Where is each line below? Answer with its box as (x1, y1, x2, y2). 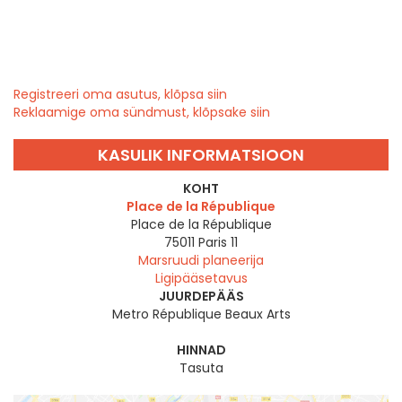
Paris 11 (198, 233, 238, 252)
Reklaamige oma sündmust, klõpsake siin (13, 103, 270, 122)
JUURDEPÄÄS (158, 287, 244, 306)
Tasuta (179, 359, 223, 378)
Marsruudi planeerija (138, 251, 264, 270)
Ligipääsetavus (154, 269, 248, 288)
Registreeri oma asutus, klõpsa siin (13, 85, 227, 104)
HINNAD (176, 341, 226, 360)
